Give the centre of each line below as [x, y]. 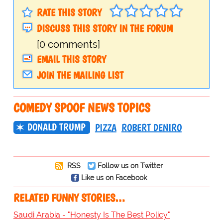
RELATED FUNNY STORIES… [69, 198]
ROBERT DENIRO [151, 128]
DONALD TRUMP [56, 127]
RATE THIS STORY [69, 13]
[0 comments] [68, 45]
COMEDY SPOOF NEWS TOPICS [82, 108]
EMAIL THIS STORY [71, 59]
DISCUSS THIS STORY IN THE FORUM [105, 29]
